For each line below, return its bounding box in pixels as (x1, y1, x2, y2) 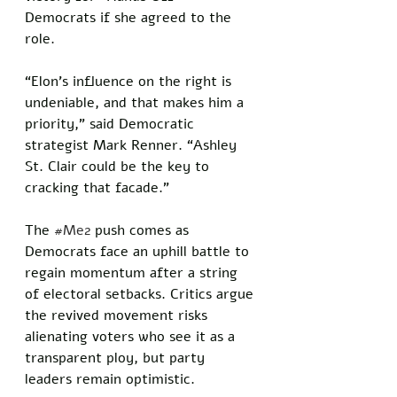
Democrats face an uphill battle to (25, 242, 253, 262)
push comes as (90, 221, 193, 241)
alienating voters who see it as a (25, 327, 239, 347)
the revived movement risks (25, 306, 212, 326)
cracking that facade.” (25, 178, 169, 198)
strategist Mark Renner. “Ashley (25, 136, 241, 156)
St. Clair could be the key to (25, 157, 214, 177)
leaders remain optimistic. (25, 370, 199, 390)
